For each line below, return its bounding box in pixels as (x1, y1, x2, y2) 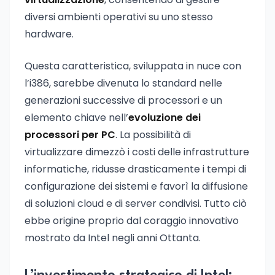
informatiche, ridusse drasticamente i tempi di (25, 162, 246, 176)
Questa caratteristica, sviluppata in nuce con (25, 59, 241, 73)
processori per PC (25, 128, 115, 142)
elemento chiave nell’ (25, 110, 128, 125)
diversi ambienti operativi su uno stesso (25, 10, 213, 24)
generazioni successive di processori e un (25, 93, 222, 107)
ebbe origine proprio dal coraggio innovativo (25, 214, 239, 228)
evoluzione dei (128, 110, 201, 125)
